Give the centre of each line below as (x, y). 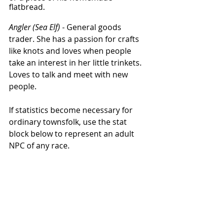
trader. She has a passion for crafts (75, 39)
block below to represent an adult (73, 134)
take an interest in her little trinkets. (76, 63)
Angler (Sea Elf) (35, 27)
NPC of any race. (40, 146)
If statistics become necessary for (72, 110)
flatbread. (28, 7)
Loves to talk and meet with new (69, 75)
